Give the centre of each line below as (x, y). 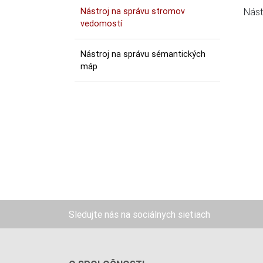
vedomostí (101, 23)
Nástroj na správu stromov (133, 11)
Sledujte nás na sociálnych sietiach (139, 214)
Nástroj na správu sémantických (143, 54)
